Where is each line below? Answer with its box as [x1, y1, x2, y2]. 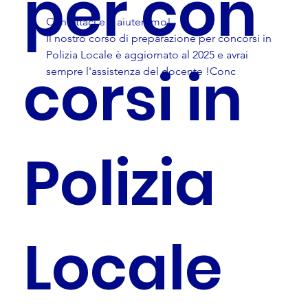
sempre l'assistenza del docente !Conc [45, 65, 236, 78]
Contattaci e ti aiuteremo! [45, 15, 171, 28]
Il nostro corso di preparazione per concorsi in [45, 32, 274, 45]
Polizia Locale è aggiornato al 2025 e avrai [45, 48, 251, 61]
